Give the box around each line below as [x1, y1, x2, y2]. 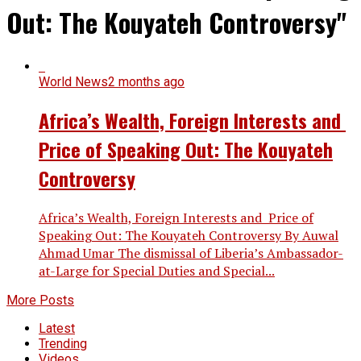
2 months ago [108, 73, 185, 89]
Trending [39, 335, 87, 351]
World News [39, 73, 108, 89]
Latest [39, 320, 75, 336]
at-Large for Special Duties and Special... [39, 261, 275, 280]
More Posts [6, 292, 74, 308]
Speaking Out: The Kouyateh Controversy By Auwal [39, 226, 338, 244]
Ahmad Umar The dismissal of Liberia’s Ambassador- [39, 243, 343, 262]
